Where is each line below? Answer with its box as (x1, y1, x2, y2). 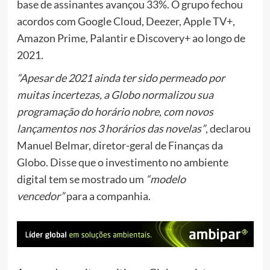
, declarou (205, 122, 251, 136)
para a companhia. (66, 189, 151, 203)
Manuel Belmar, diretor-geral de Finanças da (16, 139, 223, 152)
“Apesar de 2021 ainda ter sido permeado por (16, 71, 225, 85)
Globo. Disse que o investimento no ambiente (16, 155, 228, 169)
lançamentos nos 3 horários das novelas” (16, 122, 206, 136)
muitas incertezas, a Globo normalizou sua (16, 88, 213, 102)
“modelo (145, 172, 186, 186)
